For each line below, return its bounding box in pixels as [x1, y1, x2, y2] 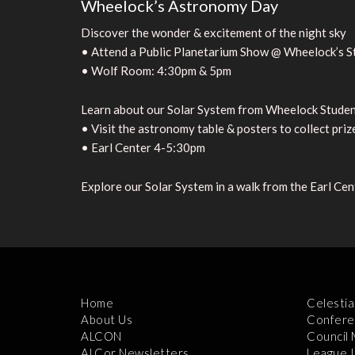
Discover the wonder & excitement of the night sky [81, 25, 346, 40]
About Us [81, 311, 132, 326]
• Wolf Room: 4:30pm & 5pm [81, 63, 231, 78]
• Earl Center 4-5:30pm [81, 139, 205, 155]
